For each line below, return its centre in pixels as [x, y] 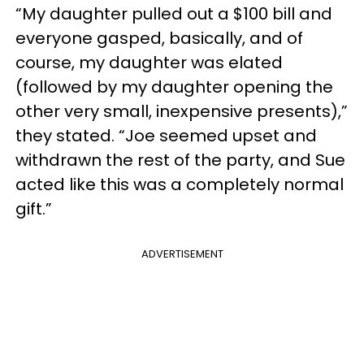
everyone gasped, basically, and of [159, 38]
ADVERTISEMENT [182, 254]
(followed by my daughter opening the [174, 87]
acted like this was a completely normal [180, 184]
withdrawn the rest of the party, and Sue [180, 160]
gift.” [34, 209]
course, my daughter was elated [149, 63]
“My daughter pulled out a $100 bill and [174, 14]
